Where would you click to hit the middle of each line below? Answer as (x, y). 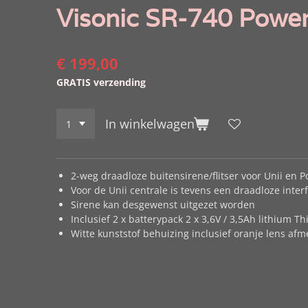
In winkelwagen (150, 123)
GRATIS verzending (101, 82)
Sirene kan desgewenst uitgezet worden (163, 204)
